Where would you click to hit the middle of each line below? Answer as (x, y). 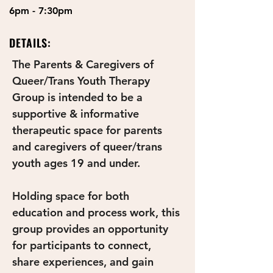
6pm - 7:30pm (41, 11)
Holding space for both (72, 196)
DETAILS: (30, 43)
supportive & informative (77, 114)
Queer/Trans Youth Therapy (83, 81)
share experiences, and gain (84, 262)
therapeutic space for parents (89, 130)
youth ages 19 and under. (78, 163)
